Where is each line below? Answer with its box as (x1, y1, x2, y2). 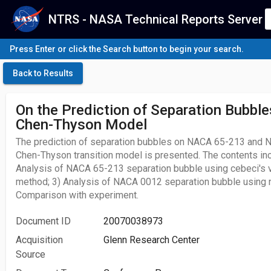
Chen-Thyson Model (16, 116, 147, 133)
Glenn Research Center (103, 234, 200, 246)
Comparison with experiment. (16, 189, 139, 201)
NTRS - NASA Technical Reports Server (48, 11, 263, 27)
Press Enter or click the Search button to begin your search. (10, 44, 244, 54)
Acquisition (16, 234, 63, 246)
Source (16, 249, 45, 260)
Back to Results (13, 68, 73, 78)
